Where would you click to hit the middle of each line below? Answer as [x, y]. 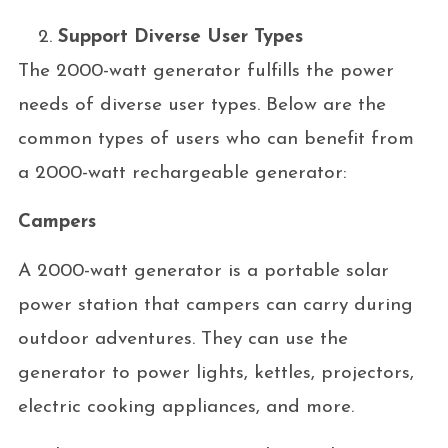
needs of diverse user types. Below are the [201, 105]
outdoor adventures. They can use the [182, 339]
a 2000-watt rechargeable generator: [182, 173]
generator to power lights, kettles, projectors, [215, 373]
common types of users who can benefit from [215, 139]
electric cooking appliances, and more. [185, 407]
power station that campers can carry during [215, 305]
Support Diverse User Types [180, 37]
